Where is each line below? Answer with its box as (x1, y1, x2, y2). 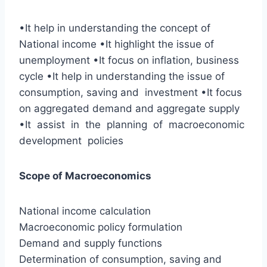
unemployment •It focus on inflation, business (19, 54, 239, 67)
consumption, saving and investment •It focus (19, 86, 242, 99)
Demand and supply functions (19, 237, 162, 250)
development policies (19, 135, 123, 147)
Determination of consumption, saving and (19, 253, 222, 266)
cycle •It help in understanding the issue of (19, 70, 225, 83)
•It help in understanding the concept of (19, 22, 210, 35)
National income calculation (19, 205, 151, 218)
